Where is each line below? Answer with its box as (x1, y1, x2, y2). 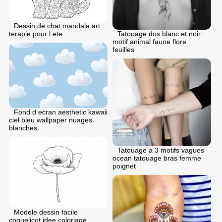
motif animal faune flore (112, 37, 186, 46)
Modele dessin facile (14, 208, 78, 217)
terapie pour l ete (9, 30, 62, 38)
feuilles (112, 45, 134, 54)
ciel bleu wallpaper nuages (9, 116, 92, 124)
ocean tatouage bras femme (112, 154, 201, 163)
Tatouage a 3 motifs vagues (117, 146, 204, 155)
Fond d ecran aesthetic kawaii (14, 108, 108, 116)
